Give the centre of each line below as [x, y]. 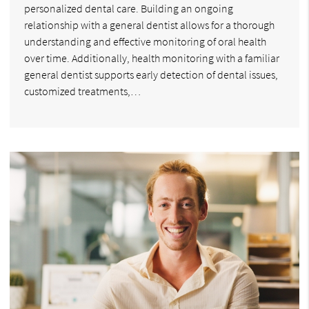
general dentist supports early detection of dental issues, [151, 74]
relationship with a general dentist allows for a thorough [149, 24]
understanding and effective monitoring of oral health [145, 41]
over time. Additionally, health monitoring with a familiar [152, 58]
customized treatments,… [82, 91]
